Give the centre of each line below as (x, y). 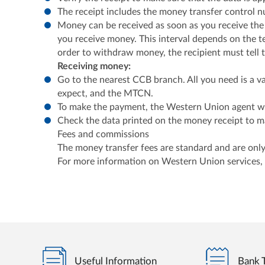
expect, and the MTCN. (106, 93)
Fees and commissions (104, 134)
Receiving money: (94, 66)
